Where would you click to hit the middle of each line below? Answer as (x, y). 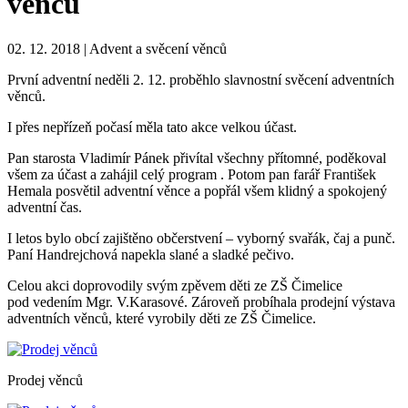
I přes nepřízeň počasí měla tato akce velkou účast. (152, 127)
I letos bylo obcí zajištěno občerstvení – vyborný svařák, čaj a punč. (201, 238)
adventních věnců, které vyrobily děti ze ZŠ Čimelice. (162, 318)
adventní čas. (45, 207)
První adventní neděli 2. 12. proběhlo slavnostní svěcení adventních (201, 79)
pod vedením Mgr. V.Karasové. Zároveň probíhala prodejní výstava (201, 301)
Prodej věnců (45, 380)
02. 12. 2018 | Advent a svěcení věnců (117, 48)
